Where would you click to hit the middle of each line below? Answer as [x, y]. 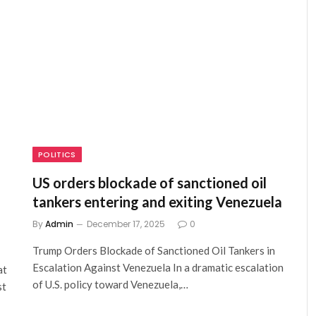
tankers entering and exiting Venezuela [157, 201]
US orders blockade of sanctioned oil [150, 182]
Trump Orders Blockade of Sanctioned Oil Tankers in [154, 250]
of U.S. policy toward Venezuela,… [110, 284]
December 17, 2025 [126, 224]
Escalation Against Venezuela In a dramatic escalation [158, 267]
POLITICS [57, 154]
